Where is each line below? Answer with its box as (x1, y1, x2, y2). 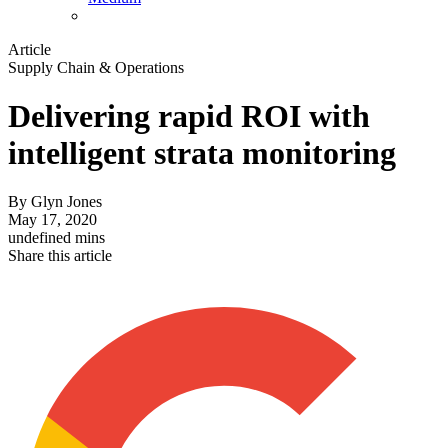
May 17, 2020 (8, 211, 97, 229)
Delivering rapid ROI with (8, 98, 370, 135)
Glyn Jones (31, 193, 102, 211)
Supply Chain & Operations (8, 58, 184, 76)
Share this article (8, 247, 112, 265)
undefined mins (8, 229, 105, 247)
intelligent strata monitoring (8, 135, 396, 172)
